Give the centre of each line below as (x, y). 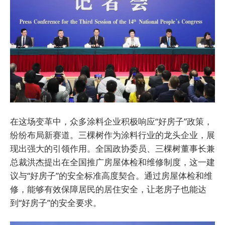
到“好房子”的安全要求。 (56, 203)
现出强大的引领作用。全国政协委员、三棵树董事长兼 (113, 149)
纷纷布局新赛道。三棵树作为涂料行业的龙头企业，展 (113, 135)
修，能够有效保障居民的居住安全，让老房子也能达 (108, 189)
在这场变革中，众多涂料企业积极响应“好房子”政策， (111, 122)
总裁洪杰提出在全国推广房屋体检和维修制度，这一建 (113, 162)
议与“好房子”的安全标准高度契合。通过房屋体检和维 (111, 176)
